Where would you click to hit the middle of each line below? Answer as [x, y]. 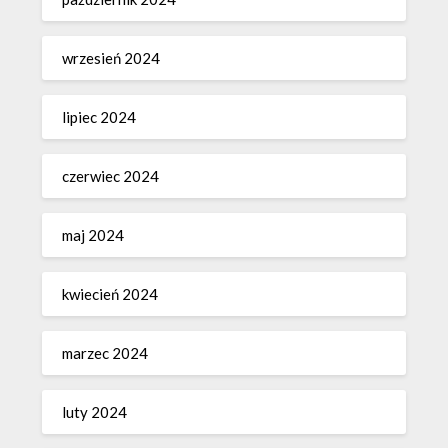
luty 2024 [95, 412]
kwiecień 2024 [110, 294]
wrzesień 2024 [111, 58]
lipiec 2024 [99, 117]
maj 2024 [93, 235]
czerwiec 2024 [111, 176]
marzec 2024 [105, 353]
